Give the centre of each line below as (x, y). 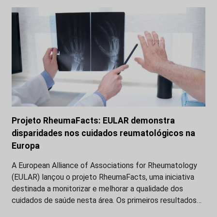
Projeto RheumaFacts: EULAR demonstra (93, 120)
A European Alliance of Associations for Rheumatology (104, 165)
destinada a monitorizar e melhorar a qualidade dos (97, 188)
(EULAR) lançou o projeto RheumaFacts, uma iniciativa (103, 177)
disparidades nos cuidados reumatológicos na (103, 133)
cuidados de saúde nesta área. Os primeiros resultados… (107, 200)
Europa (26, 146)
